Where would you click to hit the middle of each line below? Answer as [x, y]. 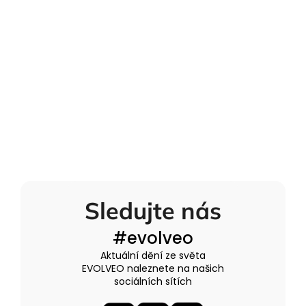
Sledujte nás [153, 210]
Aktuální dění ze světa [153, 255]
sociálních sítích [153, 281]
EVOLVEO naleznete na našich [153, 268]
